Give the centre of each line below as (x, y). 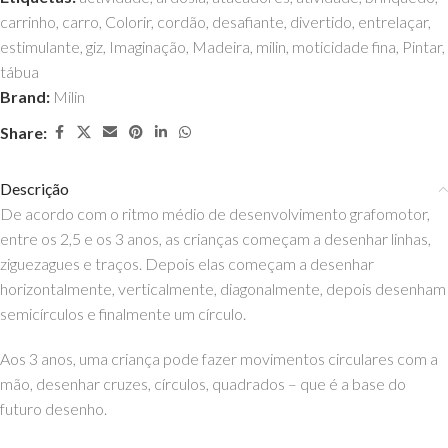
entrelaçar (393, 21)
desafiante (248, 21)
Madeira (221, 46)
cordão (181, 21)
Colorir (128, 21)
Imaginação (147, 46)
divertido (321, 21)
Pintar (422, 46)
